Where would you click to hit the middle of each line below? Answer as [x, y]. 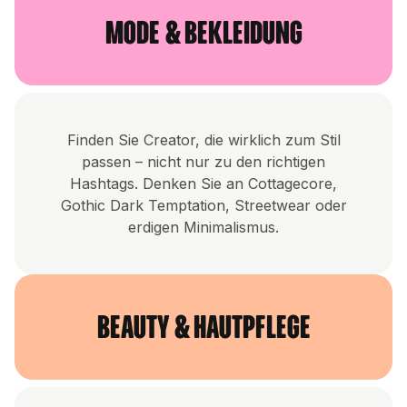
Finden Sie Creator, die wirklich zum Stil [203, 140]
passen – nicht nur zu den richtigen [203, 162]
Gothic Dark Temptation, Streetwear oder [203, 206]
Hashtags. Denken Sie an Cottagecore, [203, 184]
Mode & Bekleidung [203, 33]
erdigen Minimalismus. [203, 228]
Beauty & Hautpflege [203, 327]
